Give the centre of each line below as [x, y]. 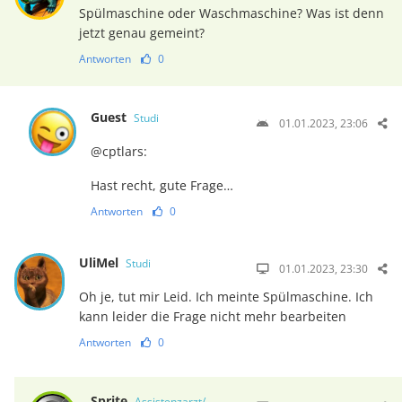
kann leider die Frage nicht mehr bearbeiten [212, 317]
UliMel [100, 263]
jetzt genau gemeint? [141, 33]
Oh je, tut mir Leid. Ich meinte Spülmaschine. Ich [226, 297]
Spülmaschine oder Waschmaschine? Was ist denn [231, 13]
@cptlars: [119, 152]
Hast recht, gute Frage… [162, 186]
